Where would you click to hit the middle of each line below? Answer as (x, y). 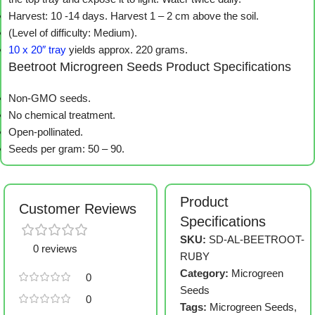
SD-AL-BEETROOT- (257, 240)
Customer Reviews (78, 209)
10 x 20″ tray (37, 50)
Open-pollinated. (46, 132)
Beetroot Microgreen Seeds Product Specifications (150, 67)
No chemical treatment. (62, 115)
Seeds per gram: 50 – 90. (66, 149)
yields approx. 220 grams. (127, 50)
